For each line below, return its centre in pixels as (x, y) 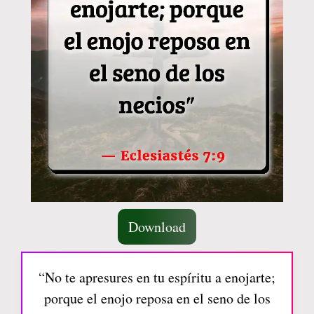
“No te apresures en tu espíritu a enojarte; (157, 277)
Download (157, 226)
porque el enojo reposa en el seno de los (157, 298)
